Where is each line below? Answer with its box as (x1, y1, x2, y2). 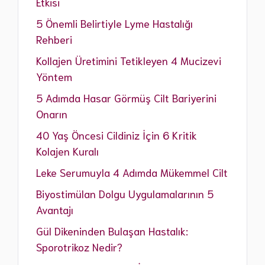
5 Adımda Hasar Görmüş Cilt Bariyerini (36, 91, 216, 105)
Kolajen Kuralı (36, 144, 99, 159)
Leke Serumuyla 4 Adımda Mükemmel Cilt (36, 165, 228, 180)
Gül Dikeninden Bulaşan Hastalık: (36, 224, 188, 238)
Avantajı (36, 202, 73, 217)
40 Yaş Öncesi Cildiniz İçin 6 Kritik (36, 128, 197, 143)
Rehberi (36, 32, 72, 47)
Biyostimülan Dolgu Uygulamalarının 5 (36, 186, 214, 201)
